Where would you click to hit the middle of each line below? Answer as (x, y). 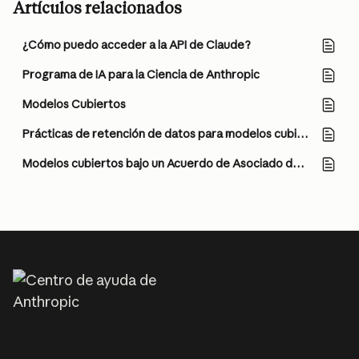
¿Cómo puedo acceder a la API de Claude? (137, 45)
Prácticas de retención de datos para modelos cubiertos (303, 134)
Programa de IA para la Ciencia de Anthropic (141, 75)
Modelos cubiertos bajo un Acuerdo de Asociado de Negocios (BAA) (298, 163)
